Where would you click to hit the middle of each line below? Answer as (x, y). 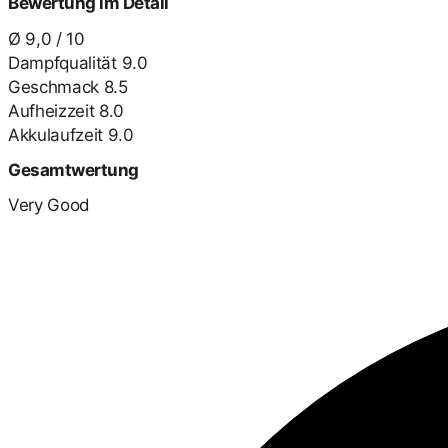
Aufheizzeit (51, 110)
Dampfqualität (62, 62)
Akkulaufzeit (56, 134)
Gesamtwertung (73, 169)
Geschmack (54, 86)
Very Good (49, 204)
